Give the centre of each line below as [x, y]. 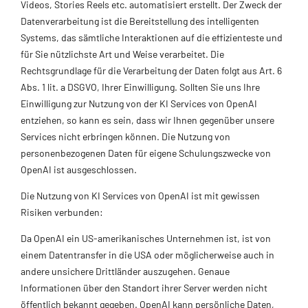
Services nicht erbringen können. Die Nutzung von [125, 136]
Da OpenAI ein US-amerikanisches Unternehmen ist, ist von [146, 238]
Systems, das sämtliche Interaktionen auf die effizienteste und [152, 37]
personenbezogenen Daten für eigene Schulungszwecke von [146, 153]
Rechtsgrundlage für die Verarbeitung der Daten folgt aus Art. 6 [151, 70]
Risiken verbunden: [62, 212]
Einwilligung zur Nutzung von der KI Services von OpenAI [139, 103]
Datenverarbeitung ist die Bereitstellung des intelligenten [140, 21]
